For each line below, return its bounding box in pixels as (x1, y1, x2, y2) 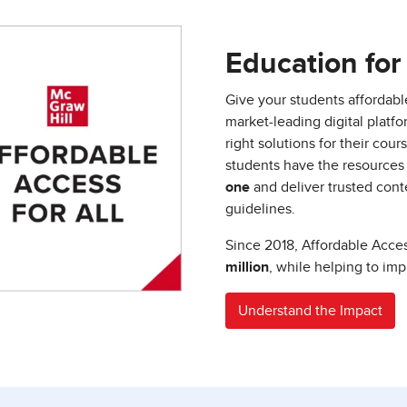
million (225, 260, 269, 275)
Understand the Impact (238, 303, 382, 319)
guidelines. (225, 202, 295, 217)
